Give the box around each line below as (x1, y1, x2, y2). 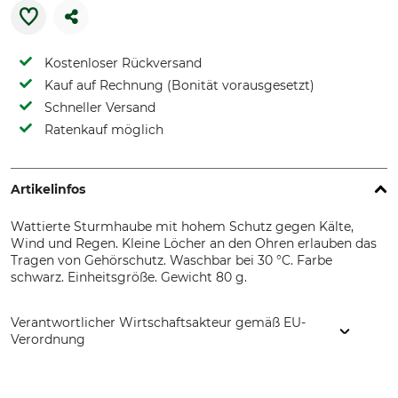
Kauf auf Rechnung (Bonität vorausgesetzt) (44, 77, 314, 93)
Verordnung (11, 331, 85, 347)
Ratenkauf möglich (44, 122, 163, 138)
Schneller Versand (44, 99, 155, 115)
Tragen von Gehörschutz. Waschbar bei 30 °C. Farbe (11, 252, 332, 268)
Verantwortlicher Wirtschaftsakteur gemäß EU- (11, 314, 306, 330)
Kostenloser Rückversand (44, 55, 202, 71)
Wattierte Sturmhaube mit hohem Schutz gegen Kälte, (11, 219, 354, 235)
